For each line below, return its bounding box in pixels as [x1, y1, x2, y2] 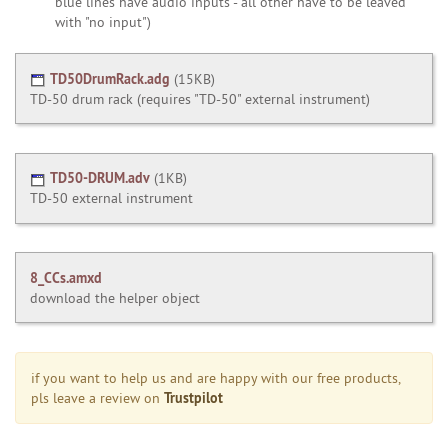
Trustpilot [164, 388, 223, 407]
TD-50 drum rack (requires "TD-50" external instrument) [30, 89, 371, 108]
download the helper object [30, 288, 201, 307]
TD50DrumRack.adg [50, 68, 171, 88]
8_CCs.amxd [30, 267, 103, 287]
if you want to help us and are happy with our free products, [31, 369, 401, 387]
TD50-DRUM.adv [50, 168, 151, 188]
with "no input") [55, 12, 151, 31]
